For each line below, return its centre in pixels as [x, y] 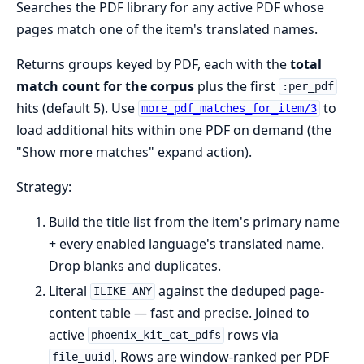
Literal [69, 290]
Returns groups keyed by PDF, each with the [153, 64]
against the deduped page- [239, 290]
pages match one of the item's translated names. [167, 29]
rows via [251, 334]
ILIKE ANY [122, 291]
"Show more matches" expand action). [134, 152]
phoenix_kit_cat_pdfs [156, 335]
